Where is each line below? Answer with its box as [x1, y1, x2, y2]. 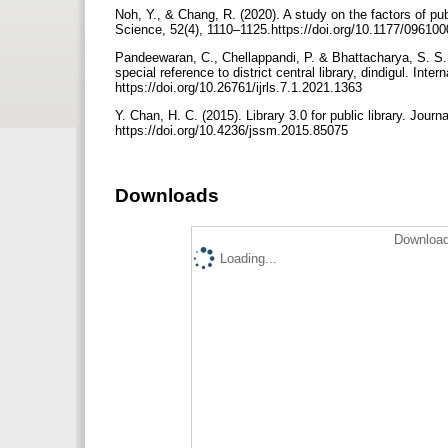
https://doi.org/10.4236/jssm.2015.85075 [115, 122, 352, 138]
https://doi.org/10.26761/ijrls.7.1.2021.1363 [115, 79, 366, 95]
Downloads [115, 184, 219, 206]
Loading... [220, 250, 277, 266]
